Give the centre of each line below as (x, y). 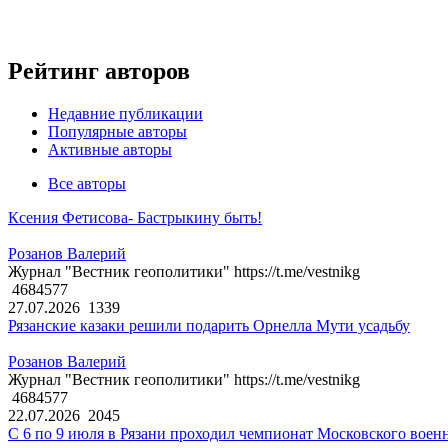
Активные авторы (110, 150)
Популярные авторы (117, 132)
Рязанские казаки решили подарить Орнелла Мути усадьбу (209, 326)
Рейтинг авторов (99, 71)
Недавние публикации (125, 114)
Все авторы (87, 184)
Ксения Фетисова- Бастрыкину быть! (135, 218)
